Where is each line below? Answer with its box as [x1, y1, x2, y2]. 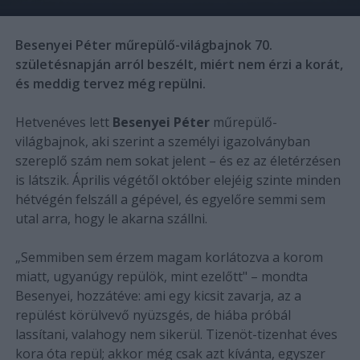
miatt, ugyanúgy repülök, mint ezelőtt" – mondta [14, 267, 308, 285]
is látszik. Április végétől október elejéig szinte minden [14, 170, 341, 189]
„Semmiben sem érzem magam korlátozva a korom [14, 247, 323, 266]
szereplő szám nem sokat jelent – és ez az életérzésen [14, 151, 341, 170]
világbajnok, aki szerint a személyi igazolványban [14, 132, 310, 150]
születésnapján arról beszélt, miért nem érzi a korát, [14, 55, 343, 73]
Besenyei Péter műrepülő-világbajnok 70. [14, 35, 272, 54]
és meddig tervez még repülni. [14, 74, 206, 92]
